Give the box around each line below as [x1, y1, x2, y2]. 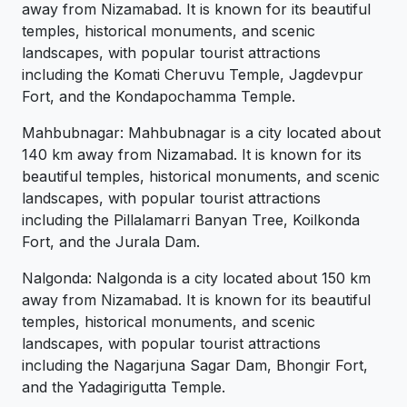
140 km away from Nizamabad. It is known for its [22, 145, 362, 164]
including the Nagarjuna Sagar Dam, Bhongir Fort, [22, 356, 368, 375]
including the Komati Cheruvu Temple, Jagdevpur [22, 65, 363, 84]
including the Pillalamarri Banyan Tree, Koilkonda [22, 211, 360, 230]
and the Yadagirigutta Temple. [22, 378, 225, 397]
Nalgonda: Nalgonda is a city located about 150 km [22, 269, 371, 288]
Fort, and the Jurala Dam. [22, 233, 200, 252]
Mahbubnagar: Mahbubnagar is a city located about [22, 124, 381, 143]
